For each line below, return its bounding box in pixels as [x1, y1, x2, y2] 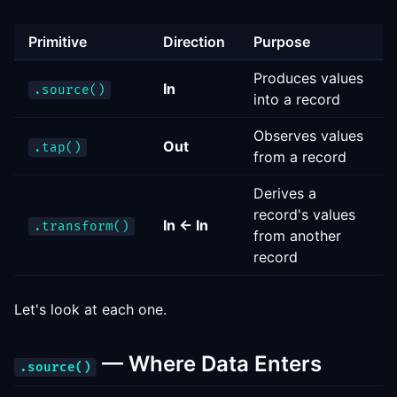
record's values [253, 206, 355, 223]
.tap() [34, 140, 82, 155]
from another [253, 227, 341, 245]
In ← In [163, 216, 208, 234]
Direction [163, 33, 225, 51]
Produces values [253, 69, 363, 87]
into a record [253, 90, 340, 108]
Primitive [28, 33, 87, 51]
